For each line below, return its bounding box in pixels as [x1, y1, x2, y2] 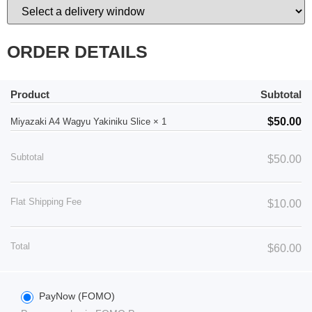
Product [10, 88, 49, 100]
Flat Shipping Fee [10, 197, 81, 207]
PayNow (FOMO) [39, 290, 115, 302]
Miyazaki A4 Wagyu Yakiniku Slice [10, 117, 153, 127]
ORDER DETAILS [7, 42, 148, 61]
